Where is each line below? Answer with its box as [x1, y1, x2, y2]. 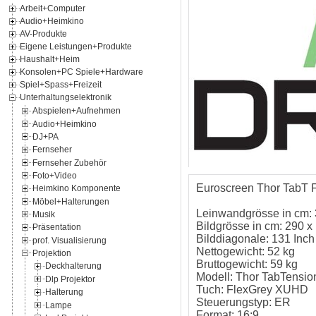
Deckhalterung [45, 261, 102, 272]
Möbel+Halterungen [32, 196, 109, 207]
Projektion [32, 248, 71, 258]
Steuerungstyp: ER [196, 296, 291, 309]
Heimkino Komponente [32, 183, 121, 193]
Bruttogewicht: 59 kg [196, 258, 298, 271]
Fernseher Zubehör [32, 157, 107, 168]
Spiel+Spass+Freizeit [20, 80, 102, 90]
